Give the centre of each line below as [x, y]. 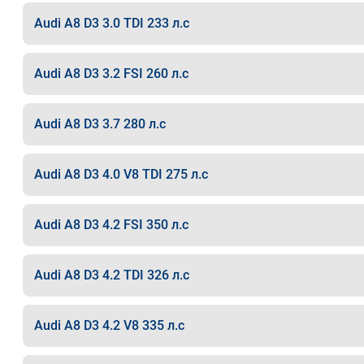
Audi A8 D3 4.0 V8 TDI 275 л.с [121, 174]
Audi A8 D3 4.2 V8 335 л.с [109, 325]
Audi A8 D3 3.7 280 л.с [100, 124]
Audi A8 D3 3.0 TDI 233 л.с [111, 23]
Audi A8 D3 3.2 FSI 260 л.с [111, 74]
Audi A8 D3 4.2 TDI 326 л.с [111, 275]
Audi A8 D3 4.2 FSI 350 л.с [111, 225]
